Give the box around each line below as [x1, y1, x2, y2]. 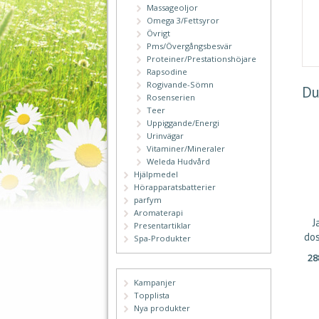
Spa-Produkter [134, 233, 192, 244]
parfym [134, 194, 162, 206]
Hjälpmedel [134, 169, 179, 180]
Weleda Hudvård [147, 156, 211, 167]
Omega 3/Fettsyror [147, 15, 220, 26]
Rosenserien [147, 92, 196, 103]
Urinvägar [147, 130, 184, 142]
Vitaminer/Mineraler [147, 143, 226, 155]
